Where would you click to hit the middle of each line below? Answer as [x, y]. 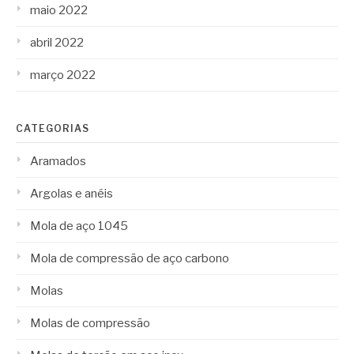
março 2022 [63, 75]
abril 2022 [57, 43]
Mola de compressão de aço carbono [130, 258]
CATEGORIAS [53, 128]
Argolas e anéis [72, 194]
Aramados [58, 161]
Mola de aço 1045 [79, 226]
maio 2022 [59, 10]
